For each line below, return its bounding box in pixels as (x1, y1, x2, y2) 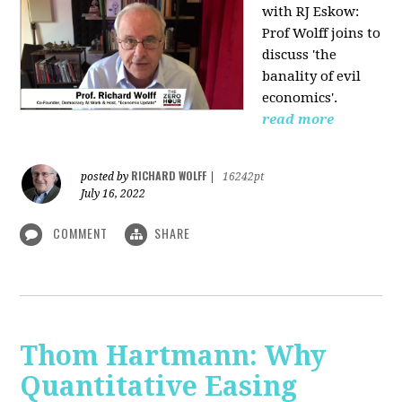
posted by (81, 170, 132, 183)
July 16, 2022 (81, 187, 146, 200)
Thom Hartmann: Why (20, 340, 327, 372)
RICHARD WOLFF (131, 167, 207, 183)
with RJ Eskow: (262, 3, 360, 20)
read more (262, 110, 335, 127)
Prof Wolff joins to (262, 24, 381, 41)
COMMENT (49, 223, 112, 242)
